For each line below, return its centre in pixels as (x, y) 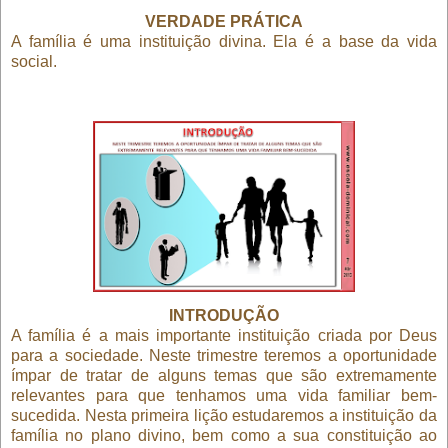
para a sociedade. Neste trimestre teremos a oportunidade (224, 355)
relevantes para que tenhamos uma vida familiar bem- (224, 395)
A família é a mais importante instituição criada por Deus (224, 335)
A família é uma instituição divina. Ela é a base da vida (224, 41)
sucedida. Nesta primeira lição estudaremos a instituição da (224, 415)
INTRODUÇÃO (224, 315)
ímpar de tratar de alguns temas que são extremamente (224, 375)
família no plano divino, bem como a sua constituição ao (224, 435)
